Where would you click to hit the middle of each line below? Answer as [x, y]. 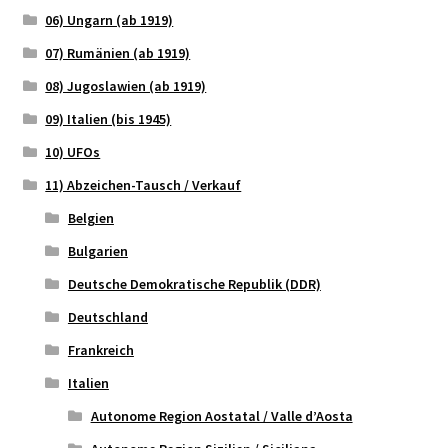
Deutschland [107, 316]
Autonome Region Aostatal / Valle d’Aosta [221, 415]
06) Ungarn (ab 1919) [109, 19]
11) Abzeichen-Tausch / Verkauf [143, 184]
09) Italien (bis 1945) [108, 118]
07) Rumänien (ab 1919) [118, 52]
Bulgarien [97, 250]
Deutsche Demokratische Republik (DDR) [194, 283]
